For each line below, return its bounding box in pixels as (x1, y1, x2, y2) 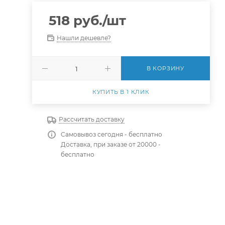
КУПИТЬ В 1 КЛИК (92, 88, 150, 95)
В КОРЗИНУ (146, 65, 184, 72)
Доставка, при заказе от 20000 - (60, 141, 161, 148)
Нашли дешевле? (56, 34, 111, 42)
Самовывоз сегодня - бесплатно (60, 131, 162, 138)
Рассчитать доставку (58, 116, 125, 123)
